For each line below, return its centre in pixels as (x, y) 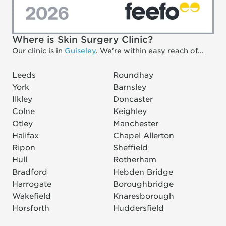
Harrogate (32, 184)
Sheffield (130, 148)
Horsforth (31, 208)
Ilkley (22, 99)
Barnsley (130, 87)
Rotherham (135, 160)
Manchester (136, 123)
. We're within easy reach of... (150, 51)
